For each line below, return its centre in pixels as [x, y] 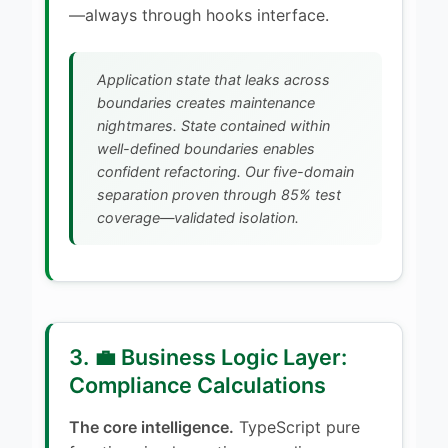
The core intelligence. [151, 426]
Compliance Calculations [197, 384]
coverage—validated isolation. [198, 217]
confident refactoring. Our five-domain [225, 171]
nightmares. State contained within [213, 125]
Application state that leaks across [213, 79]
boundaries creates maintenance [206, 102]
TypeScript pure [297, 426]
